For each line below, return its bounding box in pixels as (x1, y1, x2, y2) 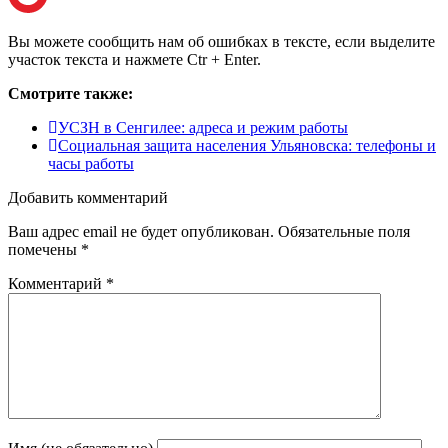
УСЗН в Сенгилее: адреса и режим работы (58, 119, 348, 137)
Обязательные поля (278, 223, 410, 241)
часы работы (48, 155, 134, 173)
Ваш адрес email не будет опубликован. (8, 223, 274, 241)
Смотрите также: (8, 85, 133, 103)
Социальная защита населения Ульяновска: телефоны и (58, 137, 436, 155)
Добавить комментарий (8, 189, 168, 207)
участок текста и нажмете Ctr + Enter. (8, 51, 261, 69)
